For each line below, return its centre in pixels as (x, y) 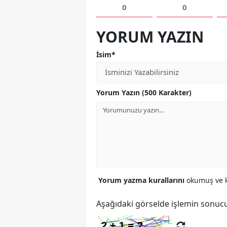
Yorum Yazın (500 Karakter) (144, 93)
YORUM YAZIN (150, 37)
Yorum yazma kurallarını (142, 180)
